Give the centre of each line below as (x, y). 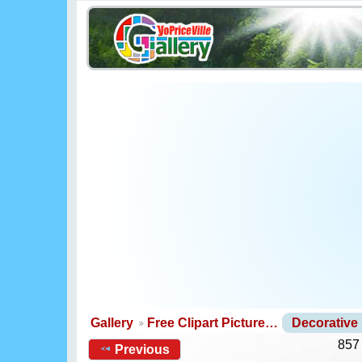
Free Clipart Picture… (213, 323)
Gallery (112, 323)
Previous (143, 349)
